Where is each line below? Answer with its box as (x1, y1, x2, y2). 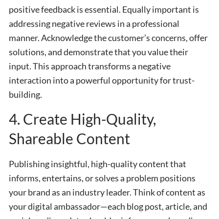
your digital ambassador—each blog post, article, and (9, 200, 207, 212)
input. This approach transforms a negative (9, 60, 171, 71)
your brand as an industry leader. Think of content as (9, 186, 205, 197)
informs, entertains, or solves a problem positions (9, 172, 196, 183)
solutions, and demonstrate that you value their (9, 46, 188, 57)
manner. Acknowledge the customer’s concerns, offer (9, 32, 208, 43)
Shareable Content (9, 129, 130, 147)
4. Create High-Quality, (9, 109, 156, 128)
